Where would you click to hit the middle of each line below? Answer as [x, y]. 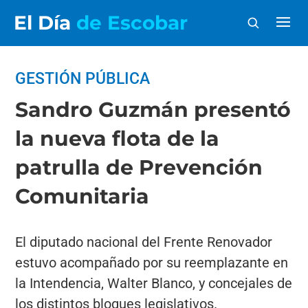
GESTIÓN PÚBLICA [83, 79]
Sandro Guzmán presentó [153, 110]
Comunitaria [82, 196]
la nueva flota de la [118, 139]
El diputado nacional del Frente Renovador [144, 242]
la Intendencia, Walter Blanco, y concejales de [154, 283]
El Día [45, 23]
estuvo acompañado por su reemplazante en [152, 263]
